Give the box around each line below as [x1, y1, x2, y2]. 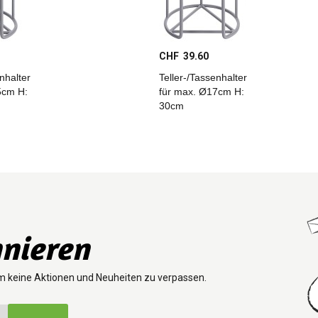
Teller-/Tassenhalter [159, 72, 247, 83]
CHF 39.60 [159, 50, 209, 62]
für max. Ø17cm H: [159, 86, 244, 97]
